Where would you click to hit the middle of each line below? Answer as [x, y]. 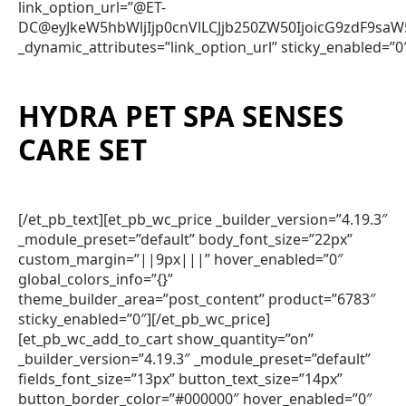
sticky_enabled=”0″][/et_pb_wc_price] [144, 319]
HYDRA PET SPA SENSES [181, 116]
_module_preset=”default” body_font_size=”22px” [185, 240]
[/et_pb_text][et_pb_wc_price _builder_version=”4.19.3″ [203, 220]
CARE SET [82, 150]
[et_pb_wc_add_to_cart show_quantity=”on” [166, 339]
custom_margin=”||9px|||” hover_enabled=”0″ [181, 260]
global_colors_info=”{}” [96, 280]
